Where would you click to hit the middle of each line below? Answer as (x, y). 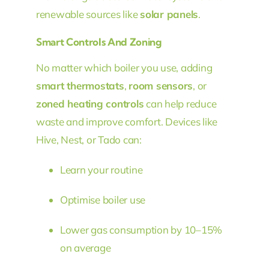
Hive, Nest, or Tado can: (89, 140)
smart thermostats (80, 86)
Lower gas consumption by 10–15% (141, 230)
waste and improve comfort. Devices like (127, 122)
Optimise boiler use (103, 200)
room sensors (161, 86)
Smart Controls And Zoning (98, 42)
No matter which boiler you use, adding (124, 68)
